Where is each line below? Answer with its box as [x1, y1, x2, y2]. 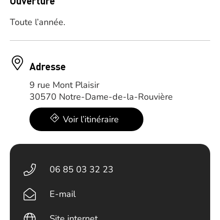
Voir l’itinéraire [63, 113, 119, 125]
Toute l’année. [10, 16, 65, 28]
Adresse [29, 60, 66, 73]
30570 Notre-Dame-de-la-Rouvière [29, 91, 173, 103]
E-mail [50, 188, 76, 200]
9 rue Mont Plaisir [29, 79, 99, 91]
